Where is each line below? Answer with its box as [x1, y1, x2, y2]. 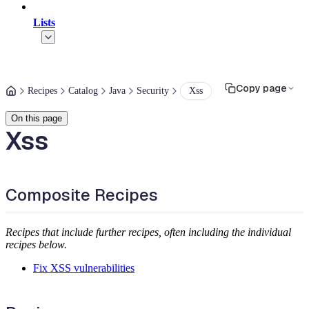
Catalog [68, 86, 98, 96]
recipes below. [6, 238, 67, 250]
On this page [11, 113, 62, 123]
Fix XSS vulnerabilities [33, 261, 134, 274]
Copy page [236, 82, 287, 94]
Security [137, 86, 169, 96]
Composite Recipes [6, 184, 158, 206]
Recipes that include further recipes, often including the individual [6, 226, 291, 238]
